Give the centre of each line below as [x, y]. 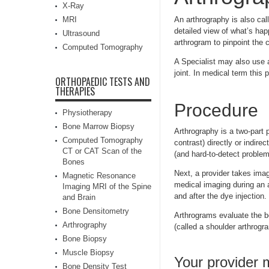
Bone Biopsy [85, 239]
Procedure [216, 110]
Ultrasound [81, 33]
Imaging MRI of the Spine [107, 186]
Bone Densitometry [96, 211]
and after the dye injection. [220, 196]
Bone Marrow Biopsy [98, 126]
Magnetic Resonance [99, 176]
